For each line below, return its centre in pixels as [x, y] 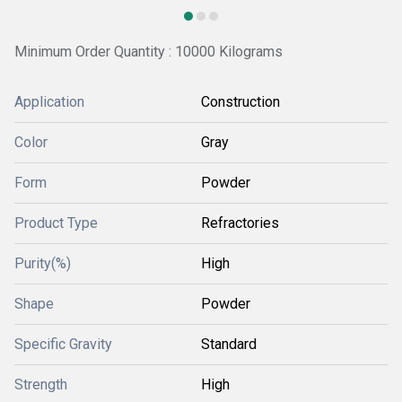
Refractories [240, 223]
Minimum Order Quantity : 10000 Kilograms [149, 52]
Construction [240, 101]
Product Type [56, 223]
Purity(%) [43, 263]
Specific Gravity [63, 344]
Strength [41, 384]
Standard [229, 344]
